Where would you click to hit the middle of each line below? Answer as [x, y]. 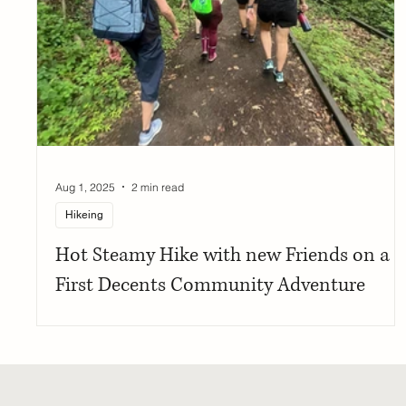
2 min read [158, 187]
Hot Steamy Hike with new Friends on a [223, 256]
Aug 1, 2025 [86, 187]
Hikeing [85, 215]
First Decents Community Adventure [211, 285]
